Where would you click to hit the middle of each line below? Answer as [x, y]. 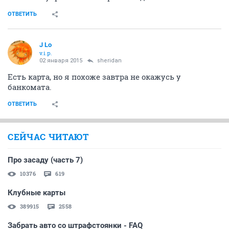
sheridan [109, 61]
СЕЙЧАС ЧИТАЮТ [48, 137]
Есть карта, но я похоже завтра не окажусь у [94, 77]
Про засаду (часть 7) [45, 160]
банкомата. [30, 87]
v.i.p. [46, 53]
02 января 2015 [61, 61]
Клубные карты [37, 193]
